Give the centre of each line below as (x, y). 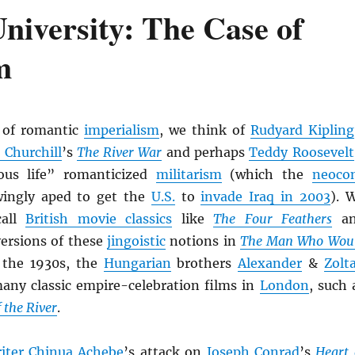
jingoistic (137, 241)
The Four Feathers (273, 219)
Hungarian (137, 263)
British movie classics (99, 219)
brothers (204, 263)
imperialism (121, 130)
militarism (189, 174)
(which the (267, 174)
